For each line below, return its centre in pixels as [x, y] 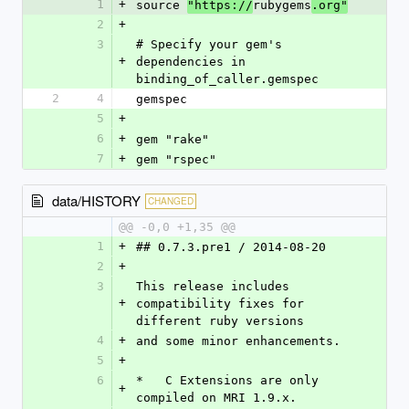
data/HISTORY [96, 200]
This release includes [213, 286]
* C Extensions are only [227, 380]
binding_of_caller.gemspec [227, 79]
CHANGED [171, 200]
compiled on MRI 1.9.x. [216, 398]
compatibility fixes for [220, 304]
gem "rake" [173, 139]
